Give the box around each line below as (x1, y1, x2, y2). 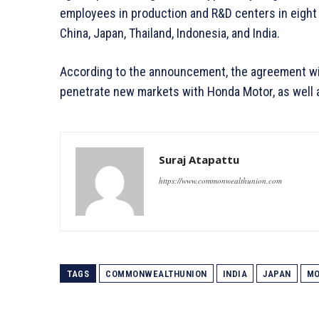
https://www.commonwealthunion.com (159, 175, 282, 187)
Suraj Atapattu (159, 152, 239, 167)
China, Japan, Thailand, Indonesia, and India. (60, 26, 280, 41)
